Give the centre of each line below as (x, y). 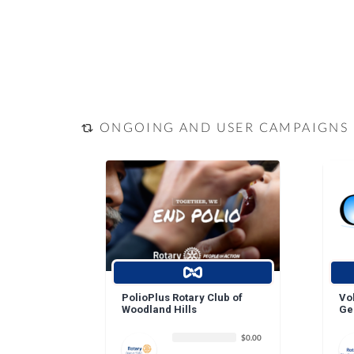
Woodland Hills (159, 310)
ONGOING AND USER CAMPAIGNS (222, 127)
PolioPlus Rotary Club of (182, 298)
